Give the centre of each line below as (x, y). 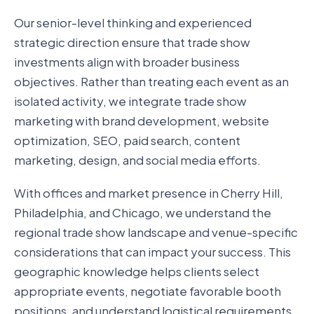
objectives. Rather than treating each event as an (151, 82)
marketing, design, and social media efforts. (137, 160)
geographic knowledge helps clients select (137, 271)
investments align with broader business (127, 62)
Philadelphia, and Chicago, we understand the (143, 212)
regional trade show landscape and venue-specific (156, 232)
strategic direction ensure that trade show (132, 42)
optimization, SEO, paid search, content (127, 141)
